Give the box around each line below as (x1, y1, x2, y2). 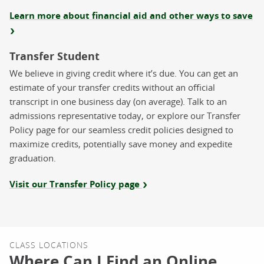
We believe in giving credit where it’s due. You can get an (9, 67, 238, 79)
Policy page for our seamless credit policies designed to (9, 123, 233, 136)
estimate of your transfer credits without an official (9, 81, 215, 93)
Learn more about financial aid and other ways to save (9, 9, 253, 22)
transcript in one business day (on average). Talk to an (9, 95, 227, 107)
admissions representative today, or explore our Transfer (9, 109, 240, 121)
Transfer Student (9, 48, 100, 64)
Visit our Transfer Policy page (9, 177, 142, 190)
